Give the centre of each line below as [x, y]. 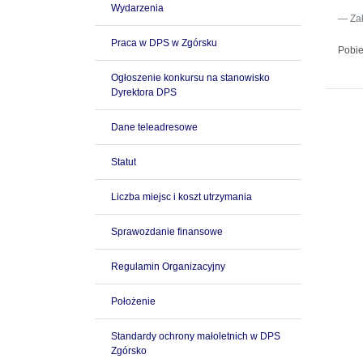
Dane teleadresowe [154, 127]
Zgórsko [129, 351]
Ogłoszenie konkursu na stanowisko [190, 78]
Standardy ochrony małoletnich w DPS [196, 336]
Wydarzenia [137, 8]
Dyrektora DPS [144, 92]
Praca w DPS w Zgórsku [164, 43]
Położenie [133, 301]
